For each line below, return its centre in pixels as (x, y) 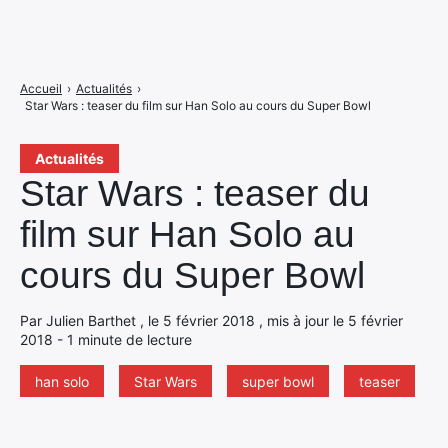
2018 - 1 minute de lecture (106, 339)
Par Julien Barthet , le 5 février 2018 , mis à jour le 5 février (211, 320)
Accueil (41, 88)
